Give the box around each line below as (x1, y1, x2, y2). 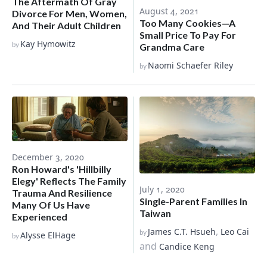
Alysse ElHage (20, 229, 76, 241)
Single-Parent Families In (139, 195, 247, 207)
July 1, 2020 (139, 184, 185, 195)
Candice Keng (159, 241, 215, 253)
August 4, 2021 (139, 5, 199, 17)
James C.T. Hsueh (148, 226, 216, 238)
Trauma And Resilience (12, 187, 112, 198)
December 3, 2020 (12, 151, 84, 163)
